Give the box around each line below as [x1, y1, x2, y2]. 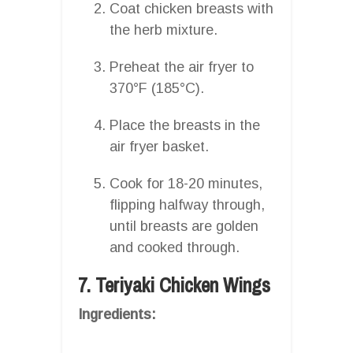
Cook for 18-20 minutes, [110, 175, 262, 191]
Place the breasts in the [110, 117, 260, 133]
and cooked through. [110, 239, 240, 255]
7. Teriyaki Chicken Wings [78, 271, 270, 299]
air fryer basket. [110, 138, 209, 154]
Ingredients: [78, 306, 156, 322]
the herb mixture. [110, 21, 217, 38]
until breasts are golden [110, 217, 258, 234]
